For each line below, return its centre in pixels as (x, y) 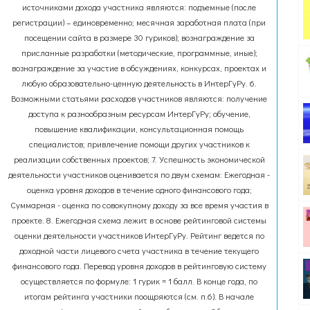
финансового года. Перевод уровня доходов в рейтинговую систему (139, 266)
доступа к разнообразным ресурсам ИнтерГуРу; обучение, (139, 113)
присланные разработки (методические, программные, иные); (139, 53)
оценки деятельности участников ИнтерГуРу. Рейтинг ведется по (139, 235)
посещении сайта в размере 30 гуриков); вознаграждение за (139, 37)
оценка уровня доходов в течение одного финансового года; (139, 190)
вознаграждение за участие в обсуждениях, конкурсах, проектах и (139, 68)
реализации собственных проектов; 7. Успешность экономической (139, 159)
